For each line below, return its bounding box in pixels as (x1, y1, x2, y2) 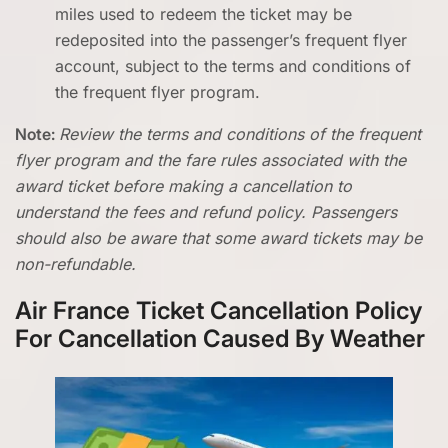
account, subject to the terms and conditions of (55, 56, 411, 76)
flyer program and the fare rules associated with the (15, 150, 406, 170)
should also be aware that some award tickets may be (15, 228, 422, 248)
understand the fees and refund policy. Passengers (15, 202, 397, 222)
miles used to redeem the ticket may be (55, 4, 352, 24)
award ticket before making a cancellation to (15, 176, 352, 196)
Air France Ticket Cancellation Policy (15, 296, 422, 325)
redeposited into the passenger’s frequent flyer (55, 30, 407, 50)
